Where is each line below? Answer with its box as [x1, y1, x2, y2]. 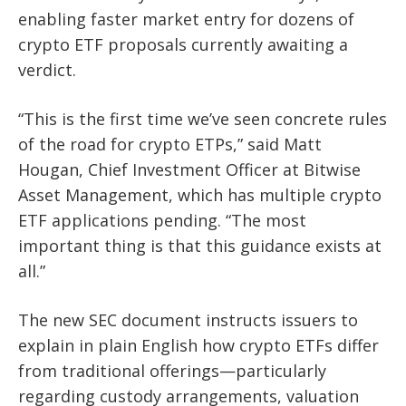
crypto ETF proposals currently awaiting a [18, 34, 348, 56]
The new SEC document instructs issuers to [18, 309, 358, 332]
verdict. [18, 59, 76, 82]
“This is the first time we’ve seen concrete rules [18, 108, 387, 130]
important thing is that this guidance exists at [18, 235, 382, 257]
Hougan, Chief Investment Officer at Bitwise [18, 159, 361, 181]
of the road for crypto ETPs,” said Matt [18, 133, 322, 156]
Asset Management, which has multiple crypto [18, 184, 382, 207]
